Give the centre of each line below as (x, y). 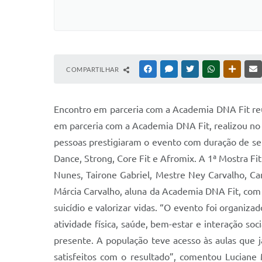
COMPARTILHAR (93, 69)
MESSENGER (193, 69)
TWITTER (210, 69)
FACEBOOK (171, 69)
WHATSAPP (234, 69)
